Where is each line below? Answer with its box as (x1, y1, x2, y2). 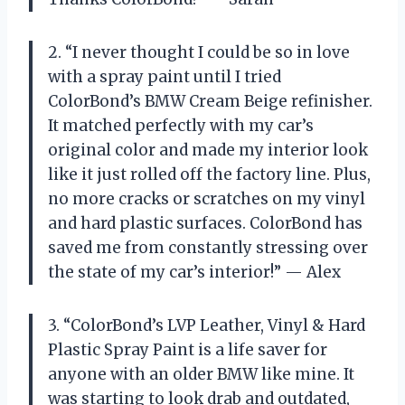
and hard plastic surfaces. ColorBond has (48, 213, 363, 234)
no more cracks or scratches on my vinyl (48, 189, 365, 210)
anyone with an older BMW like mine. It (48, 364, 354, 385)
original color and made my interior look (48, 140, 368, 161)
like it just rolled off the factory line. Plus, (48, 165, 371, 185)
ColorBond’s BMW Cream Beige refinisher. (48, 91, 372, 112)
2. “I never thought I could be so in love (48, 42, 350, 63)
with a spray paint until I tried (48, 67, 281, 88)
